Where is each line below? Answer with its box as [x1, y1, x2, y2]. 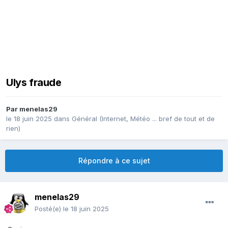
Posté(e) [35, 205, 63, 213]
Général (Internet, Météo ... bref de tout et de [72, 115, 215, 123]
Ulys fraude [6, 76, 62, 89]
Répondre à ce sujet [78, 156, 150, 165]
